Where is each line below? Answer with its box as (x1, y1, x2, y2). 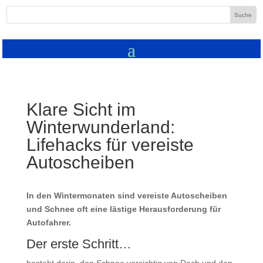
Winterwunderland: (26, 117, 175, 137)
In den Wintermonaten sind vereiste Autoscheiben (26, 191, 227, 201)
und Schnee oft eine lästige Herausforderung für (26, 204, 221, 214)
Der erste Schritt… (26, 237, 131, 252)
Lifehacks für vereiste (26, 135, 194, 155)
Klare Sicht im (26, 100, 136, 120)
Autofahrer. (26, 218, 71, 228)
